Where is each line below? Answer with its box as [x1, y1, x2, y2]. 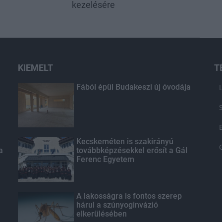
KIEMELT [17, 62, 53, 73]
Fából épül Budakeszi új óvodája [76, 82, 191, 92]
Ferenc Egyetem [76, 154, 134, 164]
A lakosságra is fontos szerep [76, 191, 182, 201]
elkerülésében [76, 209, 127, 219]
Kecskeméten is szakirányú [76, 136, 173, 146]
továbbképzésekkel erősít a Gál [76, 145, 187, 155]
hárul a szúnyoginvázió [76, 200, 158, 210]
